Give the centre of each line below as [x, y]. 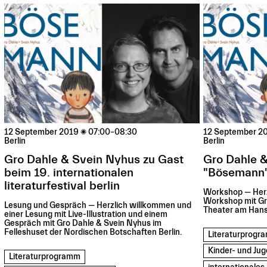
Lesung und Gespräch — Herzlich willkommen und [98, 206]
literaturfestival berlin [62, 186]
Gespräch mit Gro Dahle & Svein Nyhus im [83, 224]
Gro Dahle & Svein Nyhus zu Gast [94, 160]
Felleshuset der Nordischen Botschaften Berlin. [93, 233]
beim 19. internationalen [69, 173]
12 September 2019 [42, 133]
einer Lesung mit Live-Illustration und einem [86, 215]
